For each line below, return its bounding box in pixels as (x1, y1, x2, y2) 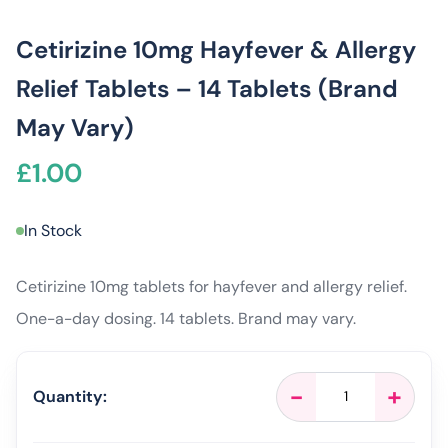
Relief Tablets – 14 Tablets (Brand (16, 72, 398, 104)
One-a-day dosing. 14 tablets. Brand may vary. (16, 307, 356, 329)
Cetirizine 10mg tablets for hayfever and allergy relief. (16, 275, 407, 297)
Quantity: (33, 385, 107, 407)
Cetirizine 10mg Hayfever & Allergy (16, 33, 416, 65)
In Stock (24, 219, 82, 241)
